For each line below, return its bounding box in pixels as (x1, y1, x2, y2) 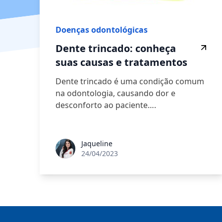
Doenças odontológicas (55, 24, 148, 36)
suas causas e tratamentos (55, 55, 187, 69)
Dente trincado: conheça (55, 42, 176, 55)
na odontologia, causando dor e (55, 88, 175, 99)
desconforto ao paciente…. (55, 100, 156, 111)
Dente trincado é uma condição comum (55, 76, 204, 87)
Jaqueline (81, 139, 112, 149)
